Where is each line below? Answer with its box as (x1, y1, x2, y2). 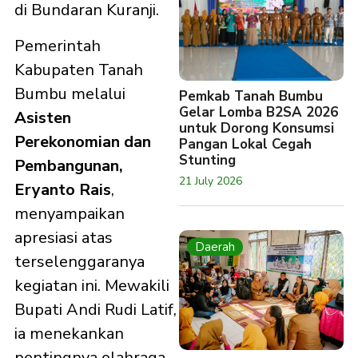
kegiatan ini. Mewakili (14, 274, 169, 296)
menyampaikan (14, 202, 125, 225)
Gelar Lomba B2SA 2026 (179, 103, 338, 121)
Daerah (195, 239, 235, 255)
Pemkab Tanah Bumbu (179, 87, 323, 105)
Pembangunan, (14, 154, 123, 177)
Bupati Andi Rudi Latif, (14, 298, 177, 320)
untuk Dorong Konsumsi (179, 119, 334, 137)
